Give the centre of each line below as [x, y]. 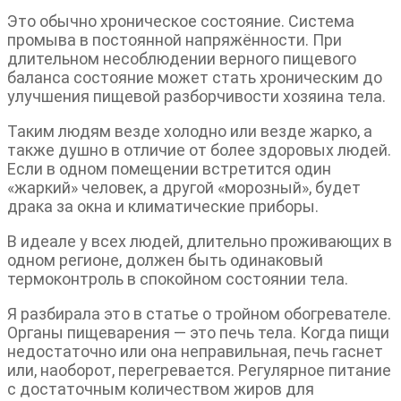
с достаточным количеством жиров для [161, 388]
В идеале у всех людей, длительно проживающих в [200, 241]
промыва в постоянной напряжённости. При [175, 39]
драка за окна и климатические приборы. [163, 206]
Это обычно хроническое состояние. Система [181, 21]
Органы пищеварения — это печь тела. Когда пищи [198, 332]
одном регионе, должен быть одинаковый [165, 260]
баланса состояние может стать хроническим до [195, 77]
